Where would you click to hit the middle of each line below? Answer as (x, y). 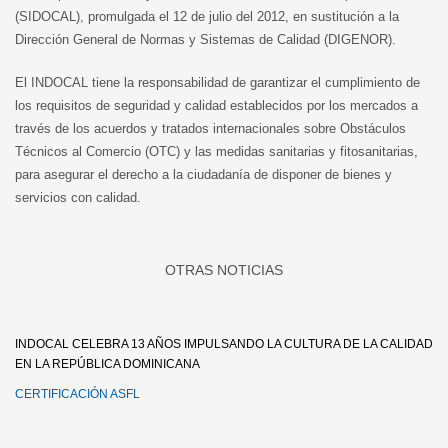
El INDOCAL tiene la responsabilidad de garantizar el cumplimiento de (217, 82)
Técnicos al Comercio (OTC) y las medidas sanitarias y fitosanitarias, (216, 151)
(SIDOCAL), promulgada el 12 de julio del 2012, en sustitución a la (207, 16)
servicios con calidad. (78, 197)
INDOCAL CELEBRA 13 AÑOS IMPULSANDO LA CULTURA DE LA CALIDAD (224, 344)
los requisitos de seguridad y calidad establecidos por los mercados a (216, 105)
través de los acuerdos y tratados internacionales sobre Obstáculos (210, 128)
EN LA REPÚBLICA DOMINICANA (107, 364)
